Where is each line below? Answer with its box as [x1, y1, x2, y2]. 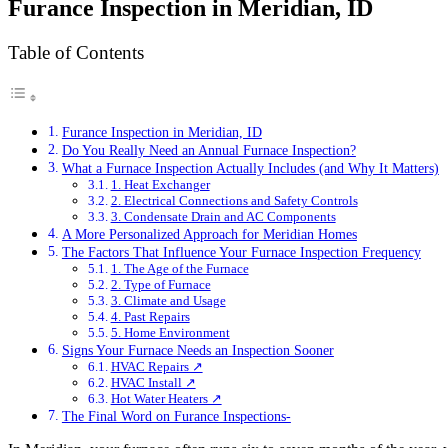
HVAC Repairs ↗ [110, 358, 203, 374]
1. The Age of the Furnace [110, 260, 249, 276]
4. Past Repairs [110, 308, 190, 324]
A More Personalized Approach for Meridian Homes [61, 225, 357, 242]
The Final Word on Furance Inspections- [61, 407, 291, 424]
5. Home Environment [110, 324, 230, 340]
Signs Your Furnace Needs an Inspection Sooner [61, 341, 334, 358]
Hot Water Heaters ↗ [110, 390, 222, 406]
